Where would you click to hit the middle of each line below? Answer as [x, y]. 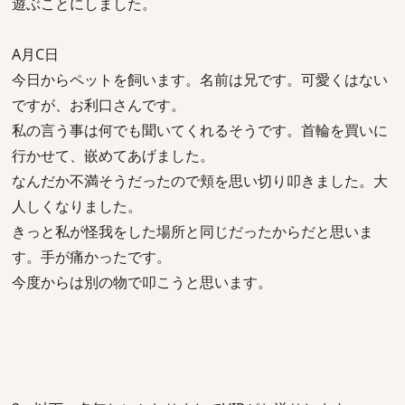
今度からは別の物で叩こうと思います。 [142, 282]
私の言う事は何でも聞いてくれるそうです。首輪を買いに [200, 130]
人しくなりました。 [77, 206]
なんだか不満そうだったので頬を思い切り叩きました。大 [200, 181]
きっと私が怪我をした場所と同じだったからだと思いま [193, 231]
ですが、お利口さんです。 [99, 105]
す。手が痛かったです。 [91, 257]
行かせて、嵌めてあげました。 [113, 155]
